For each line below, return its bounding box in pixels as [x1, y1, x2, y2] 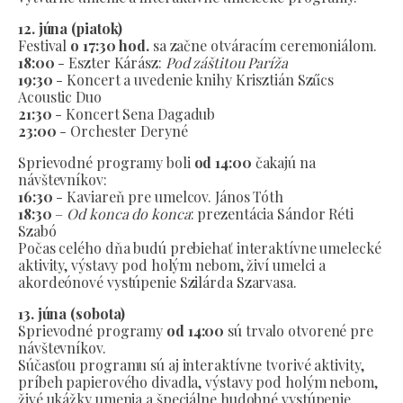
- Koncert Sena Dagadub [51, 104, 216, 123]
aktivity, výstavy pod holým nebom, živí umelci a [18, 255, 327, 274]
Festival [18, 36, 71, 55]
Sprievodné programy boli [18, 153, 194, 172]
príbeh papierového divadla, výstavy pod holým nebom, [18, 372, 378, 391]
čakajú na [251, 153, 316, 172]
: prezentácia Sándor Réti [190, 204, 354, 223]
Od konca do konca [67, 204, 191, 223]
